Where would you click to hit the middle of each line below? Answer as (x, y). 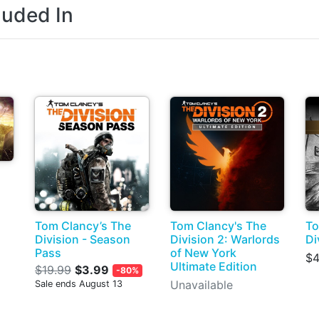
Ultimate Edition (214, 266)
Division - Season (83, 239)
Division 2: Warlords (225, 239)
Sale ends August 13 (79, 284)
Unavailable (202, 285)
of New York (203, 253)
